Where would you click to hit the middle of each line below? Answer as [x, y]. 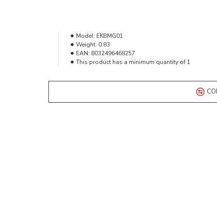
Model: [85, 36]
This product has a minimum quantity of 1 [133, 62]
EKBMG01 [109, 36]
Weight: [86, 45]
